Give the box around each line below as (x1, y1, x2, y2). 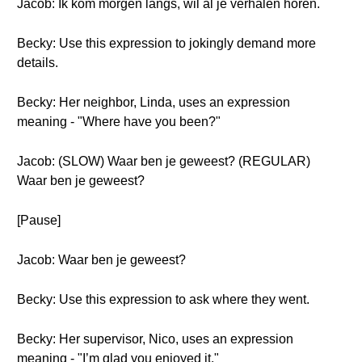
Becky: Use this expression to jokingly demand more (17, 36, 316, 50)
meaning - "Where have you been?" (17, 115, 221, 128)
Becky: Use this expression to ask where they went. (17, 293, 309, 306)
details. (17, 56, 58, 69)
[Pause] (17, 213, 61, 227)
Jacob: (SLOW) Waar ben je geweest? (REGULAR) (17, 154, 310, 168)
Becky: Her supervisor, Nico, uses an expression (17, 332, 293, 346)
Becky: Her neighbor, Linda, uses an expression (17, 95, 290, 109)
